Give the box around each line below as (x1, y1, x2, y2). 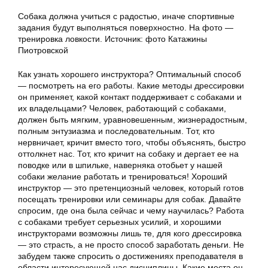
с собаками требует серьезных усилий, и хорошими (18, 217, 221, 227)
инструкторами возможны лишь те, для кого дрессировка (18, 229, 242, 238)
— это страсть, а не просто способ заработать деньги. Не (18, 240, 244, 249)
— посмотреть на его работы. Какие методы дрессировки (18, 81, 244, 90)
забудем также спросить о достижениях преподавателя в (18, 251, 243, 261)
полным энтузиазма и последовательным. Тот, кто (18, 126, 215, 136)
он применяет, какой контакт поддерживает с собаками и (18, 92, 242, 102)
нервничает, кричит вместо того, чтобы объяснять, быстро (18, 138, 246, 147)
